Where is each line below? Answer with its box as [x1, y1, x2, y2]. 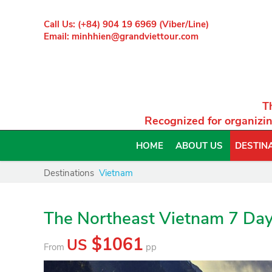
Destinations [44, 167, 94, 179]
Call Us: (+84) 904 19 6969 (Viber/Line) [44, 18, 209, 30]
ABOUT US [175, 140, 223, 152]
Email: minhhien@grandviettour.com [44, 30, 199, 42]
